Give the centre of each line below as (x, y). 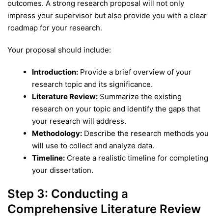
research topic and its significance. (92, 84)
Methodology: (57, 133)
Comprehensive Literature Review (104, 209)
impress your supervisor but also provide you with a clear (107, 16)
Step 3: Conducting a (68, 193)
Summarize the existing (140, 96)
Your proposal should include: (59, 50)
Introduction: (55, 72)
